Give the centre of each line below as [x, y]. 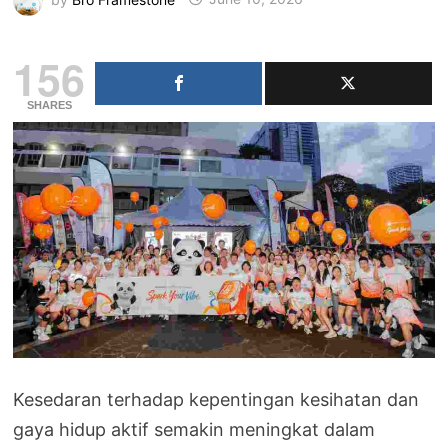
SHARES [49, 104]
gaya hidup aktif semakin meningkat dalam [194, 430]
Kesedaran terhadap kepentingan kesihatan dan [216, 400]
